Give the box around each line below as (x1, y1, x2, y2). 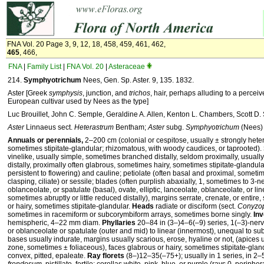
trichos (129, 89, 150, 97)
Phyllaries (102, 219, 136, 227)
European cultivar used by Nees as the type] (8, 97, 148, 105)
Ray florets (87, 252, 124, 260)
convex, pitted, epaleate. (8, 252, 87, 260)
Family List (27, 62, 61, 71)
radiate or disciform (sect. (154, 202, 237, 210)
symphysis (49, 89, 82, 97)
